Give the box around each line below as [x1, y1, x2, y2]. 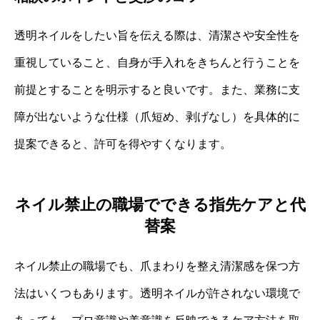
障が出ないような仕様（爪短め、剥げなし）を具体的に [14, 110, 300, 123]
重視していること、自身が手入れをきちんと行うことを [14, 56, 300, 69]
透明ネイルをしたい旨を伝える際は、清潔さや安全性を [14, 29, 300, 41]
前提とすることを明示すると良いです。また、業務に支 [14, 83, 300, 96]
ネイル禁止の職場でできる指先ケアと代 [14, 195, 306, 214]
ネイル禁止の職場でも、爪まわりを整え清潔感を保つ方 [14, 259, 300, 272]
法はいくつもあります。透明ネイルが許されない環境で [14, 286, 300, 299]
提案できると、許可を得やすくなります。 [14, 137, 231, 150]
